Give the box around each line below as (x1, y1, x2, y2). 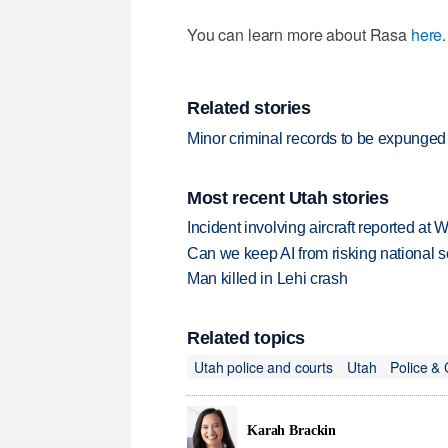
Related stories (187, 98, 311, 119)
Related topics (187, 328, 306, 349)
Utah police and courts (194, 356, 333, 377)
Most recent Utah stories (187, 187, 389, 208)
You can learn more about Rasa (187, 22, 411, 46)
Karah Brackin (247, 422, 337, 438)
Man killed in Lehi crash (187, 270, 348, 288)
